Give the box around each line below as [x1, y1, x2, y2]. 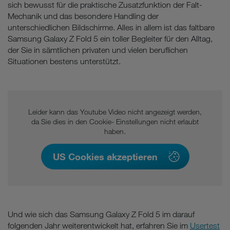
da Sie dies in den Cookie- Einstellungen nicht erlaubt [31, 117, 199, 126]
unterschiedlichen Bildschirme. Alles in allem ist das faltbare [8, 22, 215, 32]
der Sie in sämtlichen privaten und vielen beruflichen [8, 45, 188, 55]
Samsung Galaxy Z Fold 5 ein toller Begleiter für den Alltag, [8, 33, 213, 44]
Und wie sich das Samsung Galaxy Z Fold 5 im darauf [8, 209, 195, 219]
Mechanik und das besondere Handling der [8, 11, 159, 21]
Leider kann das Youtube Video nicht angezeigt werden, [28, 107, 202, 116]
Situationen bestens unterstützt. [8, 56, 121, 66]
